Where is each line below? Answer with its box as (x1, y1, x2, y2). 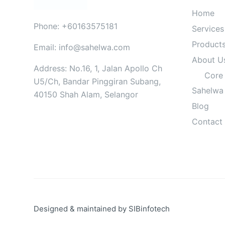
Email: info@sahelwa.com (34, 42, 131, 52)
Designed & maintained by (34, 204, 129, 213)
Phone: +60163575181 (34, 21, 118, 31)
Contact (192, 117, 223, 127)
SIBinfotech (129, 204, 170, 213)
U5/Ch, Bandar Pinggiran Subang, (34, 76, 161, 86)
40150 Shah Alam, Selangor (34, 89, 139, 99)
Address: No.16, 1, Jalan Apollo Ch (34, 63, 163, 73)
